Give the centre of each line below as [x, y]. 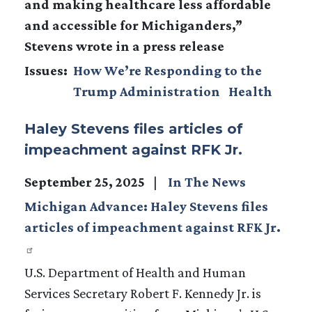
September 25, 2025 [86, 181]
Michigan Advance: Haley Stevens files [146, 206]
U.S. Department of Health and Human [135, 272]
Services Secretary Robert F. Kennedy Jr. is [143, 293]
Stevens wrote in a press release [126, 46]
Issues [44, 70]
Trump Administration [147, 91]
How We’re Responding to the [167, 70]
